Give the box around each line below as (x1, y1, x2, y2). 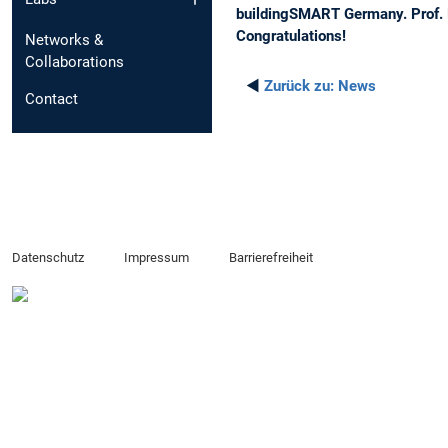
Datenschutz (12, 250, 84, 266)
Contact (25, 89, 78, 108)
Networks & (25, 30, 103, 49)
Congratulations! (236, 26, 346, 45)
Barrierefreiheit (228, 250, 313, 266)
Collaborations (25, 52, 124, 71)
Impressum (123, 250, 189, 266)
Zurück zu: (264, 76, 334, 95)
